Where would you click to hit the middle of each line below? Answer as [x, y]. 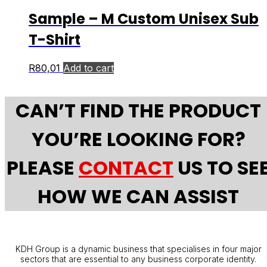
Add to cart [89, 68]
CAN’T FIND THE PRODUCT [138, 110]
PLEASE [43, 167]
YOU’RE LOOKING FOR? [138, 139]
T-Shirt [55, 40]
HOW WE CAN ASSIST [138, 196]
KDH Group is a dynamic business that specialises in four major [138, 249]
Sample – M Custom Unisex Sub [144, 19]
